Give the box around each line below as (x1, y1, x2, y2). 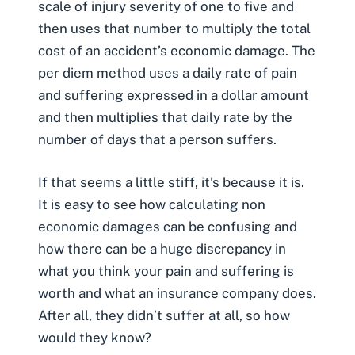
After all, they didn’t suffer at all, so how (38, 307, 290, 323)
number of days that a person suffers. (38, 132, 277, 147)
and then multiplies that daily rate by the (38, 109, 292, 125)
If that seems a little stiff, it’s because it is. (38, 174, 315, 190)
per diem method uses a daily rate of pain (38, 65, 297, 81)
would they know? (38, 329, 151, 345)
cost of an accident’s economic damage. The (38, 43, 315, 59)
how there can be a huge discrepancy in (38, 240, 286, 257)
